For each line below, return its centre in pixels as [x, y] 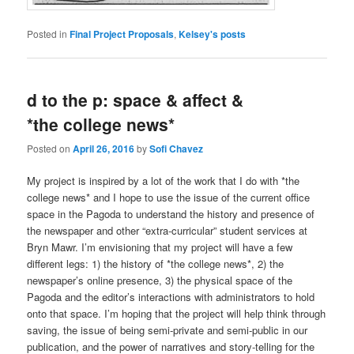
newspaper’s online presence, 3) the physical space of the [160, 281]
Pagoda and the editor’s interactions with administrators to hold [171, 297]
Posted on [50, 148]
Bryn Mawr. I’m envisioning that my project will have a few [160, 247]
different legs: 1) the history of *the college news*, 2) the [156, 264]
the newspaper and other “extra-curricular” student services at [168, 231]
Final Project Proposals [122, 34]
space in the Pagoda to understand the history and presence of [171, 214]
